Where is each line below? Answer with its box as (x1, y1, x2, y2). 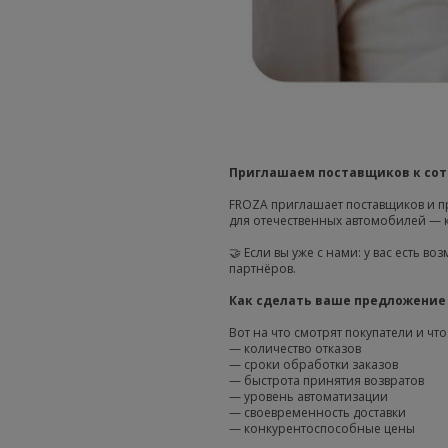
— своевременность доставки (229, 403, 406, 421)
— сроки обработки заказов (229, 355, 398, 373)
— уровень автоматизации (229, 387, 388, 405)
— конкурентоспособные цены (229, 419, 415, 437)
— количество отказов (229, 339, 361, 357)
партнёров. (229, 259, 296, 277)
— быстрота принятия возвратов (229, 371, 424, 389)
